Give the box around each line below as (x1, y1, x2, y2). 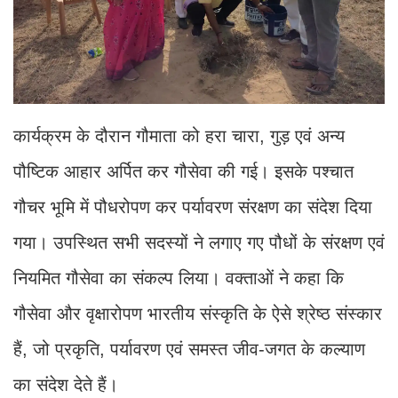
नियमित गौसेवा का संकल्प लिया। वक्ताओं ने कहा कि (13, 267, 344, 288)
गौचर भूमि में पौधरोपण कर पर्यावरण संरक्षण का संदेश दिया (13, 196, 372, 217)
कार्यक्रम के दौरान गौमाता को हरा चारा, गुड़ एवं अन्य (13, 125, 345, 146)
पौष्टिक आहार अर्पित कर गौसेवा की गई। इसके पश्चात (13, 161, 354, 181)
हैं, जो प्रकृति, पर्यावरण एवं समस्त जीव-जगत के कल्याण (13, 338, 365, 359)
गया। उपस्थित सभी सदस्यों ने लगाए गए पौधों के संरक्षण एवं (13, 232, 385, 252)
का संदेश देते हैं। (13, 374, 118, 394)
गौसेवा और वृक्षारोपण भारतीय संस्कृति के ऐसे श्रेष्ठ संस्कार (13, 303, 382, 323)
